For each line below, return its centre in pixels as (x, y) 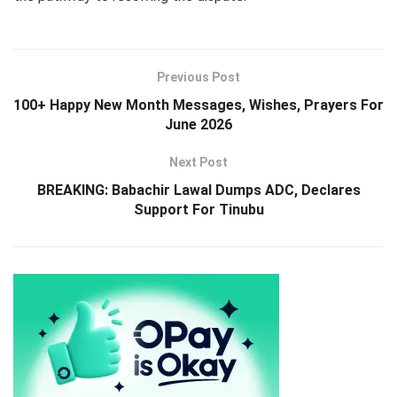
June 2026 (198, 124)
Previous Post (198, 77)
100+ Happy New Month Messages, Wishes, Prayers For (198, 105)
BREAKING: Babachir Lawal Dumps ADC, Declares (198, 190)
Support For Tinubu (198, 209)
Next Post (198, 162)
